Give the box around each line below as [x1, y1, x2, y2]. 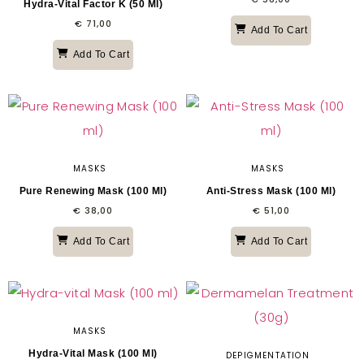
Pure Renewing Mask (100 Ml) [19, 184, 167, 197]
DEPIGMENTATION [226, 349, 310, 362]
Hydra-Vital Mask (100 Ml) [28, 347, 158, 359]
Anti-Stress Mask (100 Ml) [206, 184, 336, 197]
